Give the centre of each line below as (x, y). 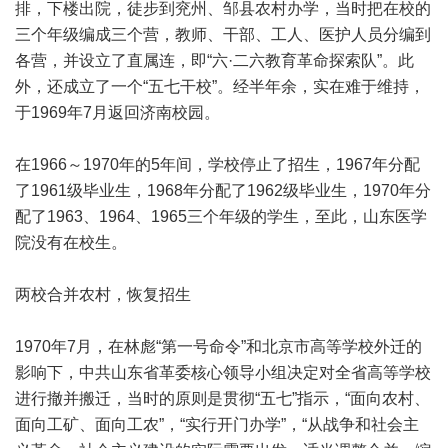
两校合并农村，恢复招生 (103, 294)
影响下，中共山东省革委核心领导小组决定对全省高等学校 (223, 372)
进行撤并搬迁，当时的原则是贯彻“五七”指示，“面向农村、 (222, 398)
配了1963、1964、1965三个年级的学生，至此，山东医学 (221, 216)
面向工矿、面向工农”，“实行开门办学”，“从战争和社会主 (217, 424)
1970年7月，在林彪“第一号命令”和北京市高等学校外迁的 (218, 346)
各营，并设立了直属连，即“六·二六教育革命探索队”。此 (214, 60)
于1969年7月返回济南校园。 (117, 112)
